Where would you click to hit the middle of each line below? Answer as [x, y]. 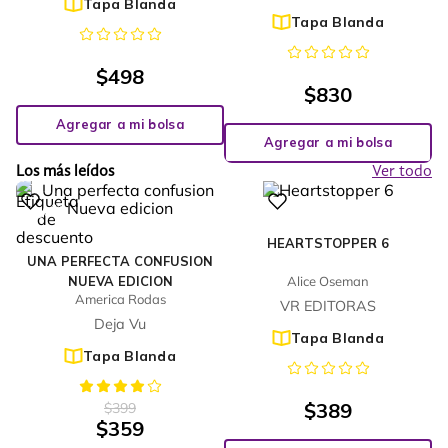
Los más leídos [65, 171]
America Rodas [120, 299]
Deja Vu [120, 323]
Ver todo [402, 171]
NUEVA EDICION [120, 280]
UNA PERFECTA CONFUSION [120, 260]
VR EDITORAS [328, 305]
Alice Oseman [328, 281]
